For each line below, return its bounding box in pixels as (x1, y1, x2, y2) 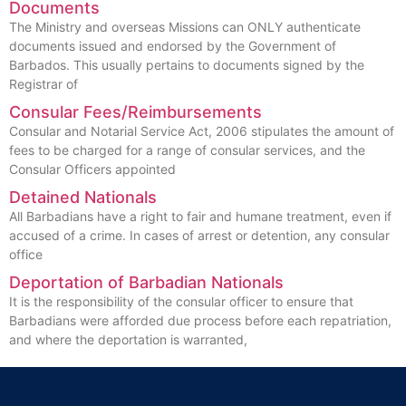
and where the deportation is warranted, (9, 332, 247, 348)
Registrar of (9, 76, 78, 92)
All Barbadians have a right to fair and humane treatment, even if (9, 208, 391, 225)
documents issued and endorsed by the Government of (9, 38, 336, 54)
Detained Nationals (9, 188, 157, 208)
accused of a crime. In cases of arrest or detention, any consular (9, 227, 390, 244)
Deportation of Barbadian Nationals (9, 273, 284, 293)
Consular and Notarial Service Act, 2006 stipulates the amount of (9, 123, 394, 140)
